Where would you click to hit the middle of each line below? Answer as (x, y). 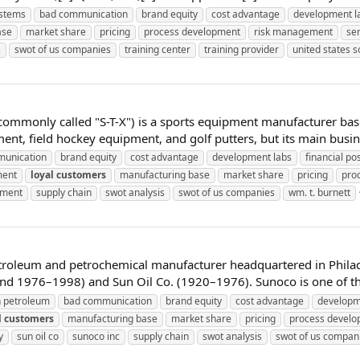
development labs (252, 157)
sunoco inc (96, 337)
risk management (293, 31)
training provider (241, 49)
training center (157, 49)
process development (192, 31)
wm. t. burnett (319, 193)
